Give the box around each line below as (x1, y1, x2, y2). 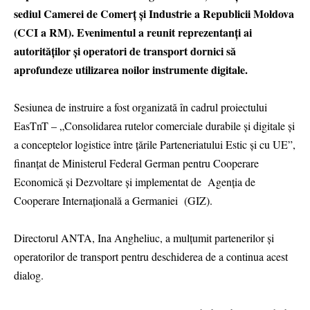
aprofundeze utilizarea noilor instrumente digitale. (14, 62, 248, 78)
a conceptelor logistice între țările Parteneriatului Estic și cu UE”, (14, 137, 295, 152)
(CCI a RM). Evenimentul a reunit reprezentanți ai (14, 24, 252, 41)
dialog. (14, 268, 44, 283)
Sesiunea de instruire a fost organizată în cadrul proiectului (14, 100, 267, 115)
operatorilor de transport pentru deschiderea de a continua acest (14, 249, 288, 264)
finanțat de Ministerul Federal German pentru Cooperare (14, 156, 259, 171)
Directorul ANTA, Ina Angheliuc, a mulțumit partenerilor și (14, 230, 274, 246)
